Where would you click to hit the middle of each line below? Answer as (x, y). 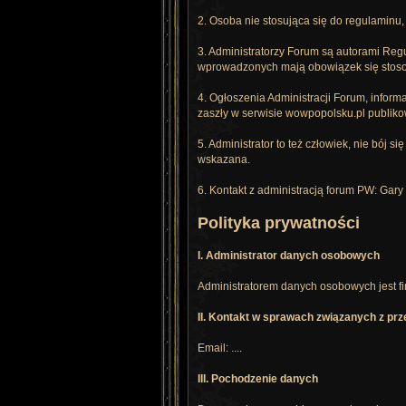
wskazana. (224, 159)
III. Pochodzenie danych (258, 378)
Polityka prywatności (279, 222)
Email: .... (220, 348)
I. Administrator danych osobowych (289, 255)
